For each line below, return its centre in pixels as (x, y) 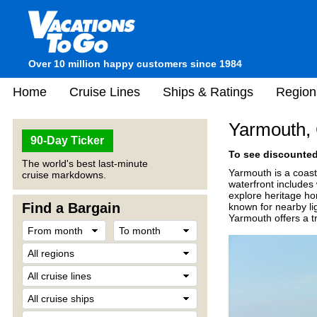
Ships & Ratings (208, 92)
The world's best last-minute (85, 163)
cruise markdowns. (64, 175)
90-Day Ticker (68, 140)
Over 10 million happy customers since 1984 (135, 64)
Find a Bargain (71, 208)
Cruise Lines (105, 92)
